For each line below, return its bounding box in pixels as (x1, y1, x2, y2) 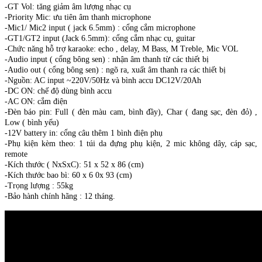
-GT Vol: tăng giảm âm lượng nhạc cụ (5, 2, 131, 11)
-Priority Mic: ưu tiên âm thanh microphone (5, 12, 151, 22)
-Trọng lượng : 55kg (5, 181, 73, 190)
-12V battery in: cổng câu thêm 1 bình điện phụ (5, 128, 163, 137)
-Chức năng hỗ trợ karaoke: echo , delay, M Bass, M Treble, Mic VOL (5, 44, 239, 53)
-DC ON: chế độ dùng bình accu (5, 86, 112, 95)
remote (5, 149, 27, 158)
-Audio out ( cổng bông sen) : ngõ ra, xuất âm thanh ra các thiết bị (5, 65, 226, 74)
